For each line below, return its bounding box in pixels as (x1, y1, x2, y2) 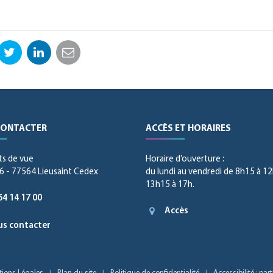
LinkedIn (38, 54, 81, 66)
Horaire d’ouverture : (146, 154, 224, 164)
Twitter (9, 54, 47, 66)
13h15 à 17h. (146, 180, 194, 190)
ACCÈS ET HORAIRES (146, 124, 231, 133)
